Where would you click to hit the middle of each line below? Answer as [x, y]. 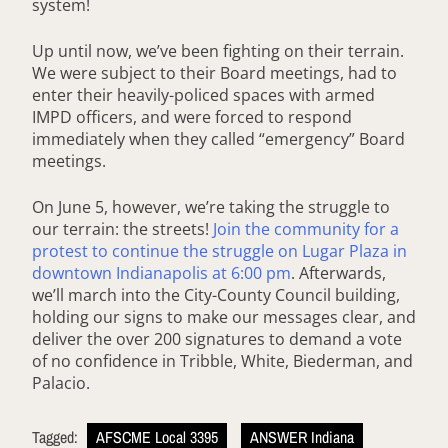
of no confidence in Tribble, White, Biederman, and [222, 361]
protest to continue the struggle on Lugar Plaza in [219, 251]
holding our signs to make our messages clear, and [224, 317]
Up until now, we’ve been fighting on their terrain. [218, 51]
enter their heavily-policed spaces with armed [203, 95]
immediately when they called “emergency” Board [218, 139]
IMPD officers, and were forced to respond [192, 117]
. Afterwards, [338, 273]
